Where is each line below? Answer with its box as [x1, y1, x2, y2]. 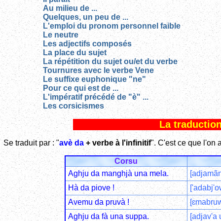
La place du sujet [43, 48, 107, 57]
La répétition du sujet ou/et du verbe [43, 57, 178, 66]
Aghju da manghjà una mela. [68, 169, 169, 178]
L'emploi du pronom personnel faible [43, 22, 181, 31]
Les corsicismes [43, 102, 104, 110]
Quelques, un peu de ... [43, 13, 128, 22]
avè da [59, 138, 84, 147]
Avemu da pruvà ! [68, 197, 129, 206]
